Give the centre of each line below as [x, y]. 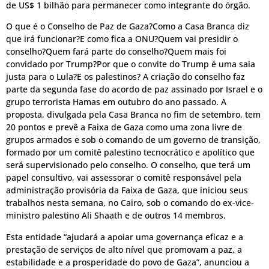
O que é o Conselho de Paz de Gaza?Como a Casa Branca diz [128, 26]
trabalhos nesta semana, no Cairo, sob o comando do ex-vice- [130, 203]
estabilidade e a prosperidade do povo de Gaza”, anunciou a [128, 262]
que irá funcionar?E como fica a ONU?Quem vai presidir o [122, 39]
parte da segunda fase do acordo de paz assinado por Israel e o [134, 89]
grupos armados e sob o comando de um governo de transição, [133, 140]
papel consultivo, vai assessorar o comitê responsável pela [124, 178]
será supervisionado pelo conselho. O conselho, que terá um [128, 165]
